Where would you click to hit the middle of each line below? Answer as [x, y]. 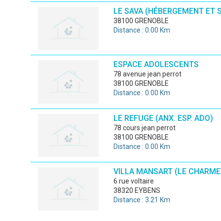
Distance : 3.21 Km [142, 200]
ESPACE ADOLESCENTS [156, 64]
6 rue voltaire [135, 181]
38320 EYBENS [137, 190]
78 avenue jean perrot [149, 74]
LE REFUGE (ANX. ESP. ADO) [163, 118]
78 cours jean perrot [146, 128]
